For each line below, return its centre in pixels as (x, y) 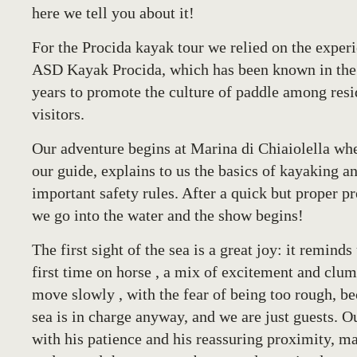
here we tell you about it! (113, 13)
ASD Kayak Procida (97, 69)
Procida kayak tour (143, 47)
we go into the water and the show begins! (168, 215)
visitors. (58, 114)
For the (57, 47)
